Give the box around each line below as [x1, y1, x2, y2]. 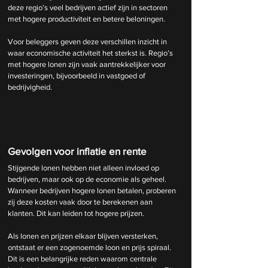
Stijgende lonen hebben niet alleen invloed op [8, 163, 161, 172]
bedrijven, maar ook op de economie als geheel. [8, 174, 168, 184]
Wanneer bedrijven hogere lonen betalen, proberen [8, 185, 178, 195]
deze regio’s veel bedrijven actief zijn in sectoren [8, 2, 169, 12]
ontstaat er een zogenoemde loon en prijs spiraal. [8, 242, 173, 252]
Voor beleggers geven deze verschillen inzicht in [8, 36, 169, 46]
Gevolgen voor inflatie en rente [8, 145, 147, 157]
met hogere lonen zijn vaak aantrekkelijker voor [8, 59, 167, 69]
